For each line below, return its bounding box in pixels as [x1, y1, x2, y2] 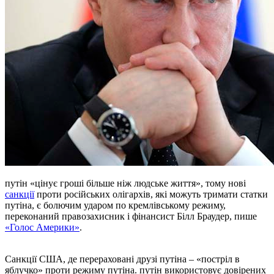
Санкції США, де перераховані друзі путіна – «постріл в [5, 253, 240, 264]
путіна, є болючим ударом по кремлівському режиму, [5, 199, 226, 210]
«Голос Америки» [5, 221, 80, 232]
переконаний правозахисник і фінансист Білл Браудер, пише [5, 210, 257, 221]
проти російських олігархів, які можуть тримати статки [34, 188, 268, 199]
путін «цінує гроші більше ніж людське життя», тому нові [5, 177, 246, 188]
